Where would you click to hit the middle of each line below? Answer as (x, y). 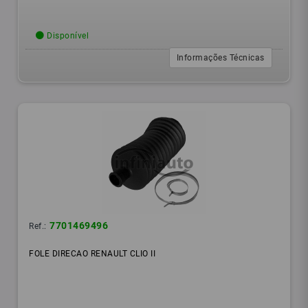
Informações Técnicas (220, 58)
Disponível (67, 36)
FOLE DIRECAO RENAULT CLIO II (92, 254)
